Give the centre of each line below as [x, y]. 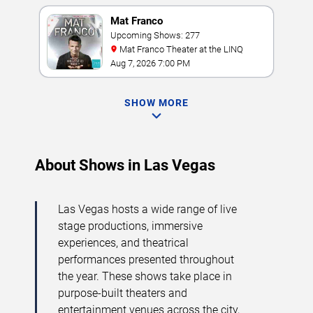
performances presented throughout [146, 260]
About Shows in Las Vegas [125, 165]
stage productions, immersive [130, 226]
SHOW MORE [156, 103]
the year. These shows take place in [145, 276]
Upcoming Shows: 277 [155, 35]
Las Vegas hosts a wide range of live [147, 209]
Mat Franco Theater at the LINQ [181, 49]
